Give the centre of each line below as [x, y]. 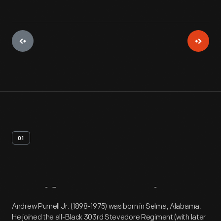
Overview [140, 199]
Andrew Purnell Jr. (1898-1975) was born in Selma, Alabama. [107, 206]
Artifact [50, 199]
